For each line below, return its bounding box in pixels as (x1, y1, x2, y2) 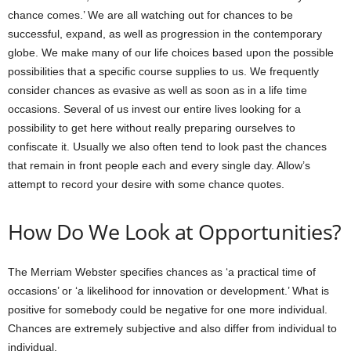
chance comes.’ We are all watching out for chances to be (8, 8, 293, 21)
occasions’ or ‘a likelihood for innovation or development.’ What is (8, 284, 329, 297)
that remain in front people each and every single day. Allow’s (8, 158, 310, 172)
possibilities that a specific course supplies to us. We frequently (8, 64, 319, 78)
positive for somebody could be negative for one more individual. (8, 302, 327, 316)
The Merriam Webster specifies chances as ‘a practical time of (8, 265, 316, 278)
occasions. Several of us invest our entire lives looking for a (8, 102, 301, 115)
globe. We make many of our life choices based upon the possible (8, 45, 334, 59)
